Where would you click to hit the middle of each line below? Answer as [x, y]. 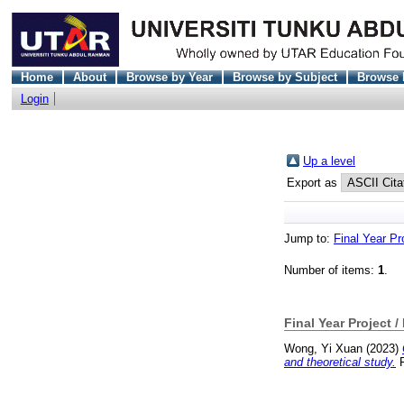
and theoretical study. [340, 363]
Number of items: [331, 271]
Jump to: [309, 239]
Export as [314, 182]
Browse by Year [169, 77]
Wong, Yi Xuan [323, 349]
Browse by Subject [285, 77]
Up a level [329, 161]
